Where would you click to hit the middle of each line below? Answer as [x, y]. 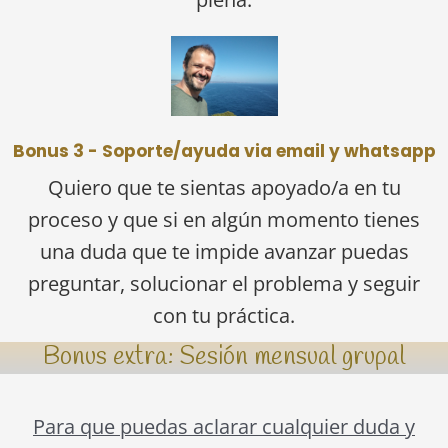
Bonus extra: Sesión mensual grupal [224, 357]
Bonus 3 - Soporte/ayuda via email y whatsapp [224, 150]
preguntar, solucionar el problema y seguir [224, 283]
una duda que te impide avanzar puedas [224, 251]
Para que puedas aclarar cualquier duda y [224, 427]
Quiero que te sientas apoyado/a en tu [224, 187]
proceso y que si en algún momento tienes [224, 219]
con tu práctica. [224, 315]
